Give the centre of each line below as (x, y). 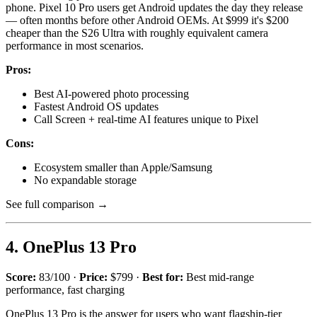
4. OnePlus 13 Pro (71, 247)
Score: (21, 277)
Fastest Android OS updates (96, 107)
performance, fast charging (65, 290)
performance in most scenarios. (75, 46)
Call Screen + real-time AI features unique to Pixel (146, 120)
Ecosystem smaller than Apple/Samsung (123, 168)
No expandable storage (85, 180)
